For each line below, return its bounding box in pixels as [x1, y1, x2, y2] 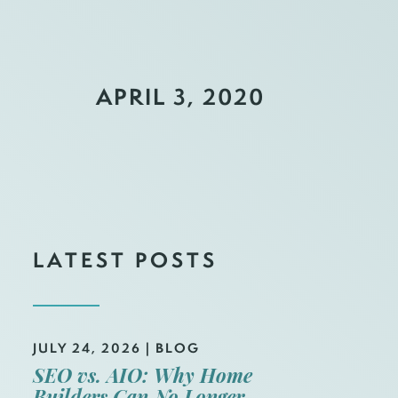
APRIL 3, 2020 [96, 81, 265, 112]
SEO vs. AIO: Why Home [33, 368, 252, 388]
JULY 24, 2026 [33, 338, 141, 357]
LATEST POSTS [33, 245, 218, 274]
